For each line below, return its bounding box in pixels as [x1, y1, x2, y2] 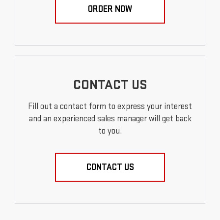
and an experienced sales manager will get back [28, 113, 192, 124]
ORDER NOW [88, 3, 132, 14]
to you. [98, 125, 122, 136]
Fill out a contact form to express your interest [28, 101, 192, 111]
